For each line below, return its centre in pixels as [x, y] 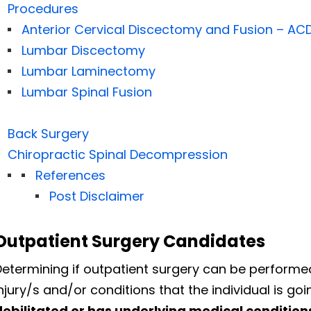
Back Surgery [48, 134]
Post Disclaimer [96, 196]
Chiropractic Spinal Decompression [117, 155]
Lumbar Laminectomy [88, 72]
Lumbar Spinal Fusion [86, 92]
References [70, 176]
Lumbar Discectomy [83, 51]
